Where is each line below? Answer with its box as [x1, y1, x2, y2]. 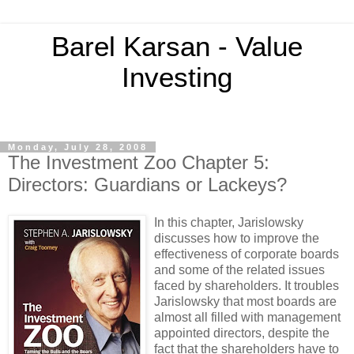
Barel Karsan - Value [51, 32, 303, 62]
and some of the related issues [154, 262, 325, 277]
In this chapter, [154, 215, 238, 229]
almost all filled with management [154, 310, 341, 324]
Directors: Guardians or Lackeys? [8, 174, 287, 195]
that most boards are [220, 294, 337, 308]
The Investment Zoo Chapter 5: [8, 152, 269, 173]
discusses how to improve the [154, 231, 319, 245]
